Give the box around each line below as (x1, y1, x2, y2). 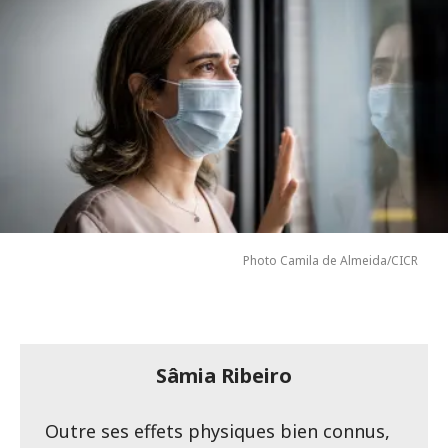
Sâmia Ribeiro (156, 362, 292, 390)
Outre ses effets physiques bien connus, (45, 419, 390, 444)
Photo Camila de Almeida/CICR (243, 252, 418, 270)
